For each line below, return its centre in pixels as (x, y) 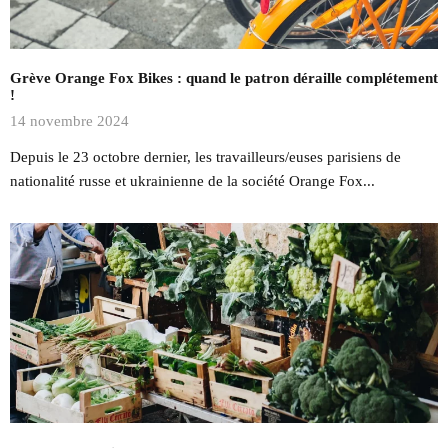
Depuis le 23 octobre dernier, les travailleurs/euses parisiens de (205, 157)
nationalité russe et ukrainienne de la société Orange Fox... (192, 181)
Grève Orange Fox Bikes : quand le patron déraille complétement (224, 78)
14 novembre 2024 (69, 120)
